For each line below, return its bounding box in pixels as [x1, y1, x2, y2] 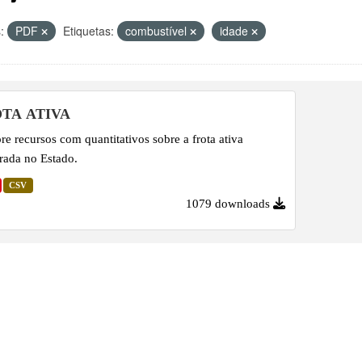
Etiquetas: [63, 22, 114, 39]
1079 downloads [186, 196, 270, 210]
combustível [125, 22, 190, 39]
